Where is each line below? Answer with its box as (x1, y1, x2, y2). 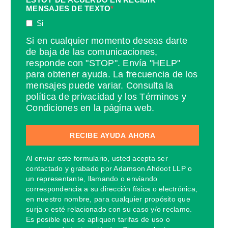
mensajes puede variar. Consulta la (26, 80, 174, 91)
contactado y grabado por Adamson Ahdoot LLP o (26, 164, 192, 173)
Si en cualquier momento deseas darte (26, 36, 187, 46)
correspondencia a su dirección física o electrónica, (26, 184, 197, 193)
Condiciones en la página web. (26, 103, 155, 113)
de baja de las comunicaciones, (26, 47, 158, 57)
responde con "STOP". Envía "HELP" (26, 58, 181, 68)
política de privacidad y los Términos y (26, 92, 186, 102)
